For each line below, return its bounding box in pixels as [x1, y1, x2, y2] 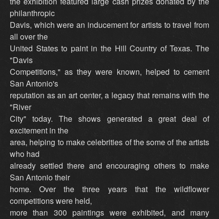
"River [10, 101, 31, 113]
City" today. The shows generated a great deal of [10, 113, 209, 125]
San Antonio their [10, 172, 70, 183]
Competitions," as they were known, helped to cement [10, 66, 209, 78]
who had [10, 148, 40, 160]
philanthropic [10, 7, 55, 19]
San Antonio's [10, 78, 58, 89]
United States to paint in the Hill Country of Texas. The [10, 43, 209, 54]
